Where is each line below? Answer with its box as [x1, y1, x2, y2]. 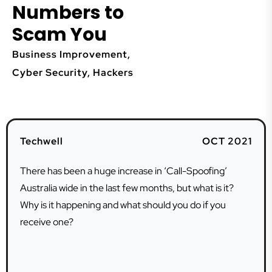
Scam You [12, 22, 107, 47]
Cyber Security [12, 66, 87, 79]
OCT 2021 [202, 135, 252, 148]
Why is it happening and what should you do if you [20, 199, 226, 211]
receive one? [20, 216, 73, 228]
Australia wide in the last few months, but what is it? [20, 182, 234, 194]
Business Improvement [12, 48, 127, 61]
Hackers [93, 66, 134, 79]
